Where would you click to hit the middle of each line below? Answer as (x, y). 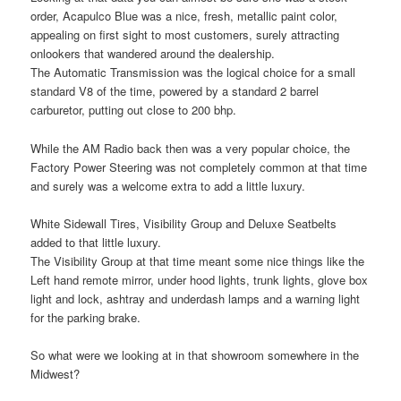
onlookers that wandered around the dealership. (153, 54)
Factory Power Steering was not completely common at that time (199, 166)
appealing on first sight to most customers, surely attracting (185, 35)
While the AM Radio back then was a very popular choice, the (191, 148)
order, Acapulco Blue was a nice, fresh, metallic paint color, (184, 16)
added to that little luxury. (96, 242)
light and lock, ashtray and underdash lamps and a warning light (196, 298)
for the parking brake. (86, 317)
